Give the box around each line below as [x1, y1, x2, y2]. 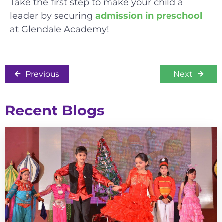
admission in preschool [95, 10, 202, 21]
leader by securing [10, 10, 95, 21]
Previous [25, 69, 59, 79]
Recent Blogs [5, 101, 104, 119]
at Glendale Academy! [10, 23, 109, 35]
